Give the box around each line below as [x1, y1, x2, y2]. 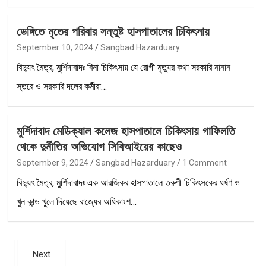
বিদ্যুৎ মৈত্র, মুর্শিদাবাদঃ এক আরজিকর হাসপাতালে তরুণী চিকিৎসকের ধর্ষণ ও [16, 176, 240, 188]
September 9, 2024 [16, 157, 88, 167]
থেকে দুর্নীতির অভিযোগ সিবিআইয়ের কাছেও [16, 140, 182, 153]
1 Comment [182, 157, 227, 167]
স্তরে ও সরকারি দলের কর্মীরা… [16, 80, 107, 92]
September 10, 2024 [16, 42, 93, 52]
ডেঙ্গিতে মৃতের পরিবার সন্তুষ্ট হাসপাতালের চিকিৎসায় [16, 24, 210, 38]
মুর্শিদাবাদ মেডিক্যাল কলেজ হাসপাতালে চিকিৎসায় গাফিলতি [16, 124, 235, 138]
